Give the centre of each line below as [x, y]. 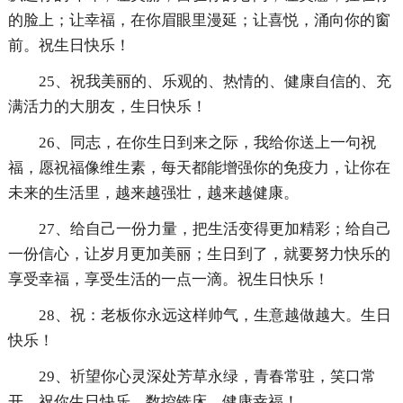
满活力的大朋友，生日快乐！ [107, 107]
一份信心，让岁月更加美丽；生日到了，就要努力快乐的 [199, 255]
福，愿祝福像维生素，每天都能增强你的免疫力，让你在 [199, 168]
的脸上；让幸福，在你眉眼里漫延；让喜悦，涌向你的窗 [199, 21]
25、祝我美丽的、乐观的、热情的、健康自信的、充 [215, 82]
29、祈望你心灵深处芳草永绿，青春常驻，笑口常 [207, 377]
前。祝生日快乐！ [69, 46]
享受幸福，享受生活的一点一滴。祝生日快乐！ [168, 280]
